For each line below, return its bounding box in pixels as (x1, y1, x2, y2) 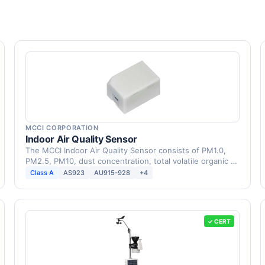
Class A (30, 169, 54, 177)
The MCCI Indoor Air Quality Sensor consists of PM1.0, (25, 146, 226, 155)
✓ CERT (208, 218, 231, 225)
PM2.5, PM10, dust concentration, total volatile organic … (25, 156, 237, 166)
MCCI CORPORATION (25, 124, 99, 132)
